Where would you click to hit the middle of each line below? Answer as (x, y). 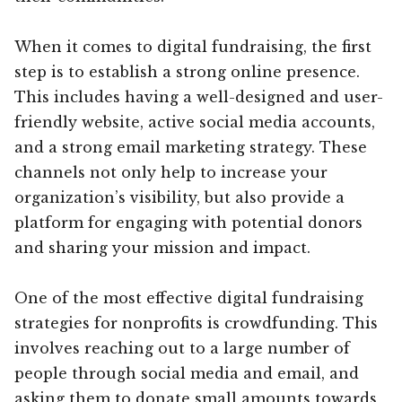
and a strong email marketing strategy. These (191, 147)
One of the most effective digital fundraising (189, 297)
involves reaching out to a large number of (182, 348)
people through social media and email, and (187, 373)
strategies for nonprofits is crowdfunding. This (196, 323)
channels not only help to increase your (171, 172)
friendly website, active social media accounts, (195, 122)
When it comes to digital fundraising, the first (193, 46)
